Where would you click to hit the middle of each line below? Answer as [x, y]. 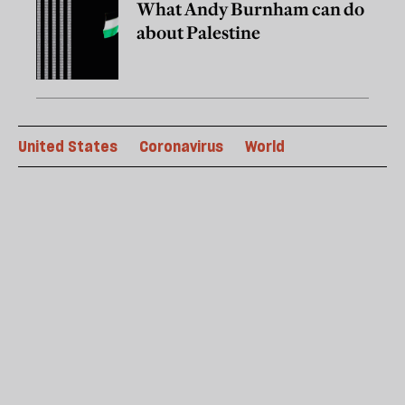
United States [68, 146]
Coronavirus [181, 146]
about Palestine [198, 32]
